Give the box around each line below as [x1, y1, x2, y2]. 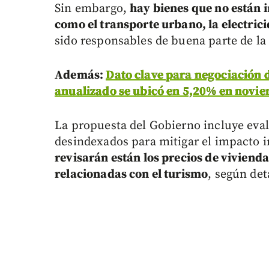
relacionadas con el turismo [55, 167, 208, 183]
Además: [55, 68, 106, 83]
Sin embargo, [55, 1, 130, 17]
